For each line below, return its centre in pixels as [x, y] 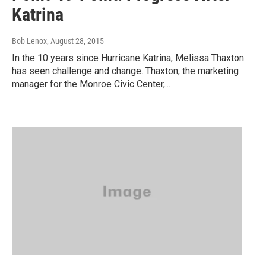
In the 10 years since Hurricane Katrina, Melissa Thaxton [128, 58]
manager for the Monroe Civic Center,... [91, 84]
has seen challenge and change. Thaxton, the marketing [125, 71]
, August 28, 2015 [75, 41]
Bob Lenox [29, 41]
